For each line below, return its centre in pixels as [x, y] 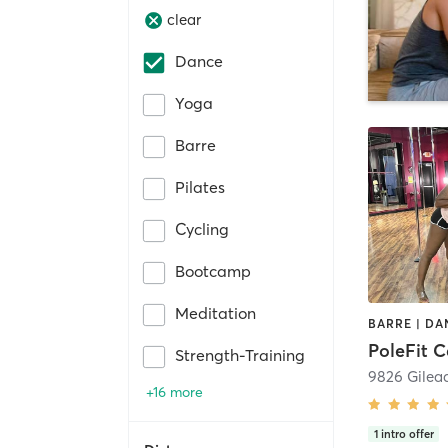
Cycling [202, 228]
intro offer [407, 433]
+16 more [174, 391]
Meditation [215, 312]
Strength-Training [240, 354]
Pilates [200, 186]
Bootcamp [213, 270]
